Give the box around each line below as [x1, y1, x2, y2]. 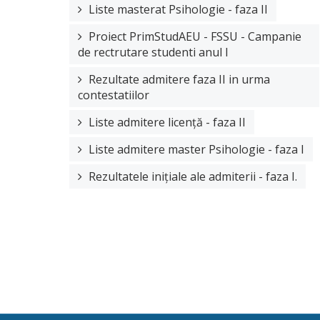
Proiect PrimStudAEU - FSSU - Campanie [89, 28, 301, 44]
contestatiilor [78, 86, 149, 103]
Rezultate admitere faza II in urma [89, 71, 270, 87]
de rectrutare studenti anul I [78, 44, 229, 60]
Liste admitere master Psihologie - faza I [89, 141, 304, 157]
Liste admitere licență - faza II [89, 114, 246, 130]
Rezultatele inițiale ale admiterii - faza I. [89, 168, 297, 184]
